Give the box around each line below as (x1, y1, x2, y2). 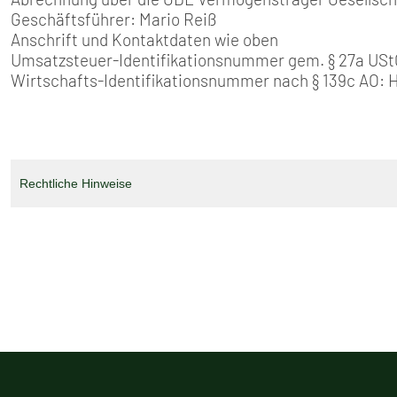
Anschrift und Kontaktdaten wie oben (11, 28, 278, 50)
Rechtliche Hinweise (19, 176, 132, 191)
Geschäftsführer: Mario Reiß (11, 8, 217, 29)
